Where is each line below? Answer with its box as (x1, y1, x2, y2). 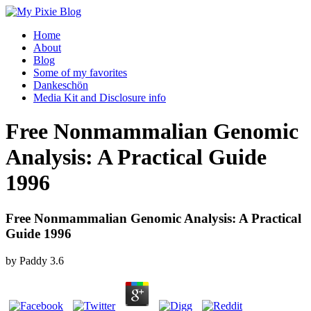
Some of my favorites (33, 67, 127, 78)
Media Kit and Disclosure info (33, 92, 166, 103)
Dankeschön (33, 79, 88, 91)
